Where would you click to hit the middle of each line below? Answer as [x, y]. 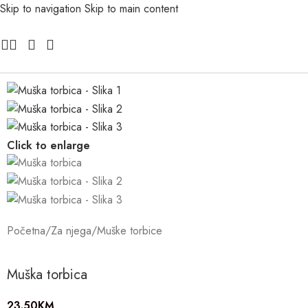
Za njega [71, 230]
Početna [26, 230]
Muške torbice [130, 230]
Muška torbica [47, 274]
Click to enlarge [48, 145]
